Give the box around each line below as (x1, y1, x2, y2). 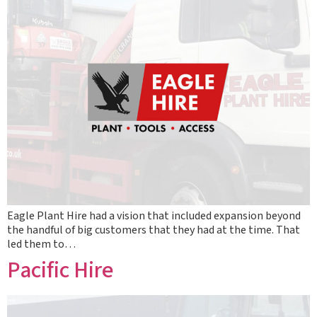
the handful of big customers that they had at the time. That (7, 222, 300, 238)
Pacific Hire (7, 254, 113, 287)
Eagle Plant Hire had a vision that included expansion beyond (7, 208, 301, 224)
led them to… (7, 236, 76, 252)
